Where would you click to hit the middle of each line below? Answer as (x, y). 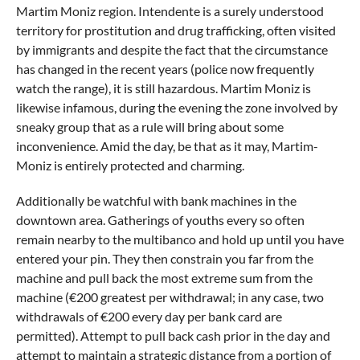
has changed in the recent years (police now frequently (165, 69)
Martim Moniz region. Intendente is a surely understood (170, 11)
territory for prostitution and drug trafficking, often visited (176, 30)
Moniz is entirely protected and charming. (130, 165)
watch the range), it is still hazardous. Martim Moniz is (163, 88)
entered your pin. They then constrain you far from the (164, 258)
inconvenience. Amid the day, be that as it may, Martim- (167, 146)
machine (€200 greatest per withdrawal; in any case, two (170, 297)
